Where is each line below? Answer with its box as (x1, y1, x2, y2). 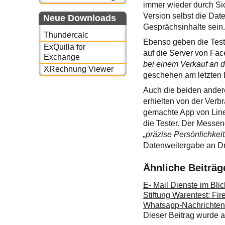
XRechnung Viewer (43, 65, 114, 74)
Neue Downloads (43, 13, 116, 23)
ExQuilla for (43, 43, 85, 52)
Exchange (43, 53, 80, 62)
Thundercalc (43, 30, 88, 39)
